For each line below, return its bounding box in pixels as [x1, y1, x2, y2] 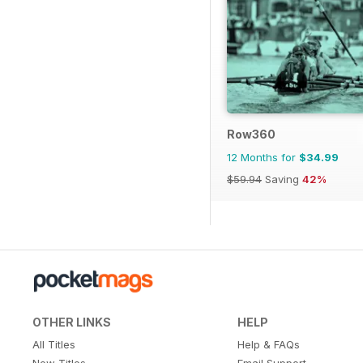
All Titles [32, 337, 75, 351]
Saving [262, 172, 302, 186]
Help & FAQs [237, 337, 300, 351]
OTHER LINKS [32, 314, 111, 329]
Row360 [227, 126, 275, 141]
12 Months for [227, 150, 299, 164]
